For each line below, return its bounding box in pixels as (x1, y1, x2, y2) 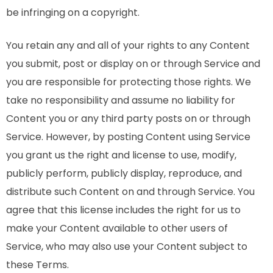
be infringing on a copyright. (6, 5, 140, 19)
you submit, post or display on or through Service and (6, 57, 260, 71)
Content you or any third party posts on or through (6, 112, 250, 126)
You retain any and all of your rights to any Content (6, 38, 250, 52)
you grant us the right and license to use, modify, (6, 148, 236, 162)
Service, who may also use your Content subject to (6, 239, 247, 253)
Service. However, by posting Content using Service (6, 130, 250, 144)
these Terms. (6, 258, 69, 272)
